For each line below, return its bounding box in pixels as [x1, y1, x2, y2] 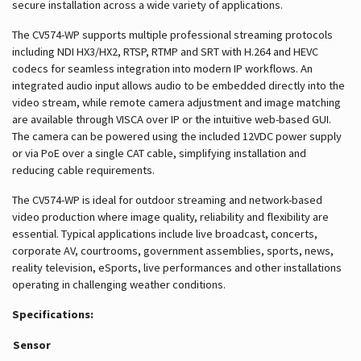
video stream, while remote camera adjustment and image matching [12, 94, 341, 110]
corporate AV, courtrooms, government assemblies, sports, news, [12, 243, 334, 258]
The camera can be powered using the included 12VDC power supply [12, 128, 342, 143]
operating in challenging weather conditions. [12, 276, 226, 292]
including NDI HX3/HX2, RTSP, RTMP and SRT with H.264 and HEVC [12, 44, 318, 59]
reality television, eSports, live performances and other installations [12, 259, 342, 275]
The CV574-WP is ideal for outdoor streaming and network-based [12, 192, 322, 207]
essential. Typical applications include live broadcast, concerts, [12, 226, 317, 241]
